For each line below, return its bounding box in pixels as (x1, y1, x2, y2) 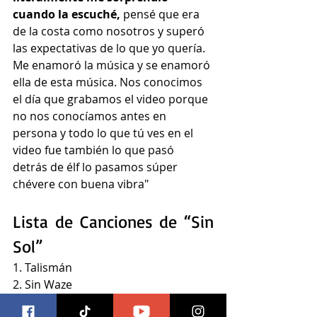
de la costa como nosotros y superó (13, 23, 207, 39)
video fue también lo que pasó (13, 142, 177, 158)
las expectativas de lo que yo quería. (13, 40, 208, 56)
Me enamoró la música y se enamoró (13, 57, 213, 73)
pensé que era (120, 6, 202, 22)
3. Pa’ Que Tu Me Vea (13, 293, 122, 309)
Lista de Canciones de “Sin (13, 210, 214, 232)
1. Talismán (13, 259, 72, 275)
